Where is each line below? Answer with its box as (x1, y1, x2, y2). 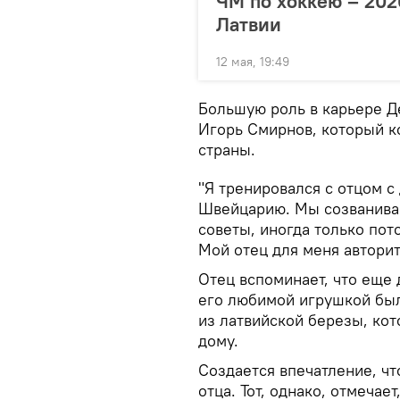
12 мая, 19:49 (216, 53, 289, 70)
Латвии (216, 11, 281, 37)
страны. (198, 138, 255, 160)
